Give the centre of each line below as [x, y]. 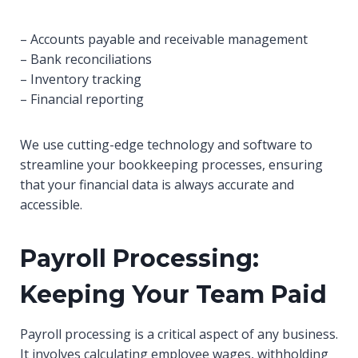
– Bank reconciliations [86, 59]
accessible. [51, 205]
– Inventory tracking [81, 79]
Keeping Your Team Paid [173, 294]
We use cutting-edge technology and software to [166, 145]
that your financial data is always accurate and [157, 185]
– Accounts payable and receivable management [164, 39]
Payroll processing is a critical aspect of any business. [179, 334]
